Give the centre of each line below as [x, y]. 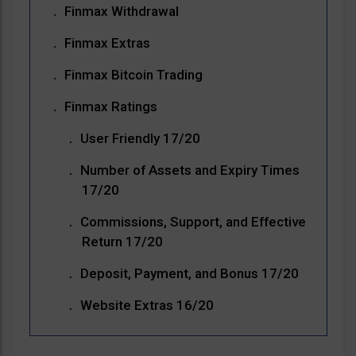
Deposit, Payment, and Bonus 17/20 [189, 274]
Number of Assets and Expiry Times [190, 170]
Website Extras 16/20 [147, 306]
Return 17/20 [122, 242]
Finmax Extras [107, 43]
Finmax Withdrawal [121, 12]
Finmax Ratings [110, 107]
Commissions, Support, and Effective [193, 222]
